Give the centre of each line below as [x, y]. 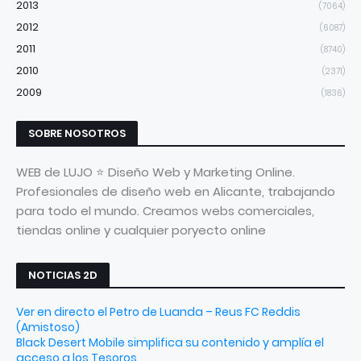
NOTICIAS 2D [63, 275]
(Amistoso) [48, 327]
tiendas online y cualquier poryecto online [141, 230]
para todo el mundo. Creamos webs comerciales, [165, 211]
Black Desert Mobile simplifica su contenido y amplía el [170, 342]
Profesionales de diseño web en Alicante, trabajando [176, 191]
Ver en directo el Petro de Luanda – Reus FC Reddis [158, 312]
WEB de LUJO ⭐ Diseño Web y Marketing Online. [156, 172]
